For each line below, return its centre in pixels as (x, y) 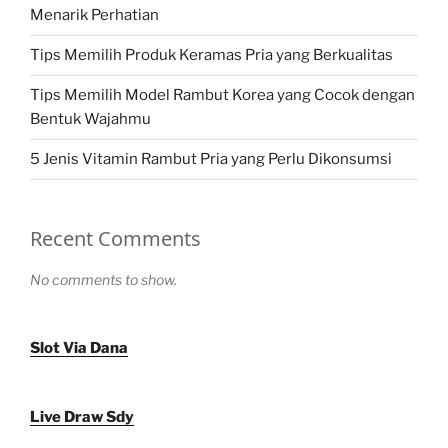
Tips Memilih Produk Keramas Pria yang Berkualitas (211, 55)
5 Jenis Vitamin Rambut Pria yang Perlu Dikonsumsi (211, 159)
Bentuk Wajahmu (90, 119)
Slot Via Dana (79, 347)
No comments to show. (103, 279)
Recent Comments (115, 238)
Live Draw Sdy (82, 416)
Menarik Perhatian (94, 15)
